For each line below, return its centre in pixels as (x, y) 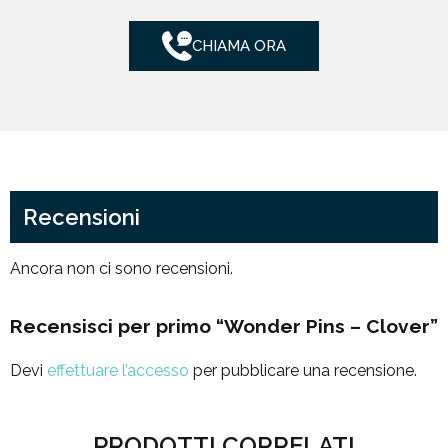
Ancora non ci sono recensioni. (121, 268)
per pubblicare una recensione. (303, 371)
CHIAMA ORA (239, 45)
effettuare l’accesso (118, 371)
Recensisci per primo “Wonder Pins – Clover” (224, 326)
